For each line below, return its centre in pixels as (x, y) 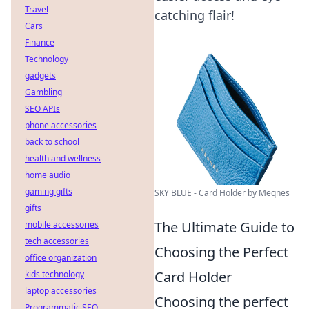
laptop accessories (61, 291)
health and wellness (63, 158)
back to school (52, 142)
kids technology (54, 274)
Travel (37, 9)
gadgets (40, 76)
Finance (40, 42)
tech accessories (57, 241)
